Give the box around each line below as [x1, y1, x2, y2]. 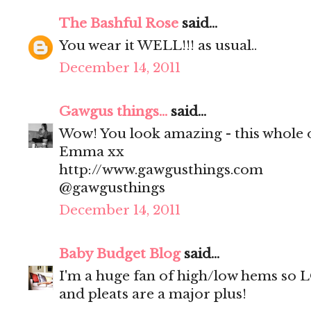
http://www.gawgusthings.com [59, 162, 263, 178]
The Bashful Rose [59, 15, 178, 32]
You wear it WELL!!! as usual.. [59, 37, 257, 54]
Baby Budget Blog [59, 246, 180, 262]
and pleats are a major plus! [59, 286, 246, 303]
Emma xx [59, 144, 124, 160]
